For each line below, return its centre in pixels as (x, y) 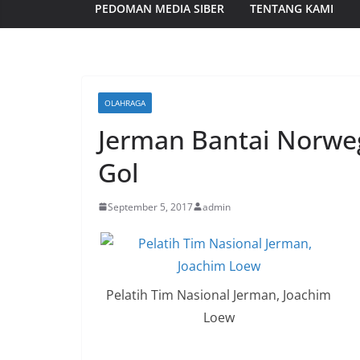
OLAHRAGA (125, 102)
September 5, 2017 (150, 207)
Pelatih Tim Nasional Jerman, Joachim (219, 295)
